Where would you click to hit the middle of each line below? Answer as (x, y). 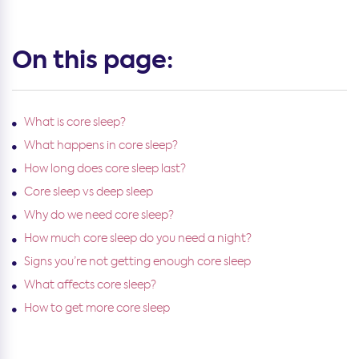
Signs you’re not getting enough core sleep (137, 261)
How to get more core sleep (97, 307)
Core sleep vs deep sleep (89, 191)
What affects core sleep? (90, 284)
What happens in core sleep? (101, 145)
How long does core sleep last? (105, 168)
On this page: (93, 60)
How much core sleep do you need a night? (138, 238)
